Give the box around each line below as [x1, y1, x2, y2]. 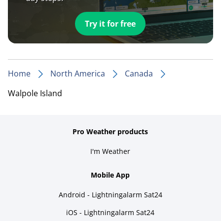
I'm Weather [90, 146, 131, 156]
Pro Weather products [73, 126, 148, 136]
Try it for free [85, 18, 136, 29]
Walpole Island [8, 87, 62, 99]
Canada [125, 68, 153, 79]
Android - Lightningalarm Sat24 [58, 189, 162, 199]
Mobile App [91, 170, 130, 180]
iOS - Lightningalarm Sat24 [66, 207, 155, 217]
